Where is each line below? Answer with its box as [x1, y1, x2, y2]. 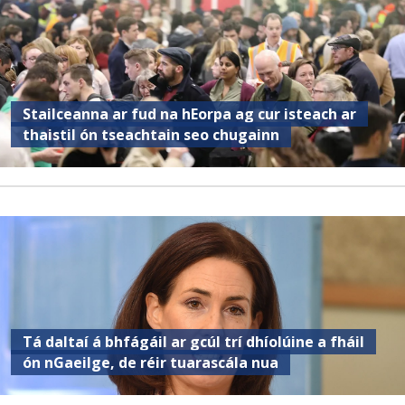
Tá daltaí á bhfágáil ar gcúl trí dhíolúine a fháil [23, 331, 365, 352]
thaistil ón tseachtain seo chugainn [23, 124, 280, 145]
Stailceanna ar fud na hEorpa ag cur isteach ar [23, 103, 357, 124]
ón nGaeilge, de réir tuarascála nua [23, 352, 279, 372]
